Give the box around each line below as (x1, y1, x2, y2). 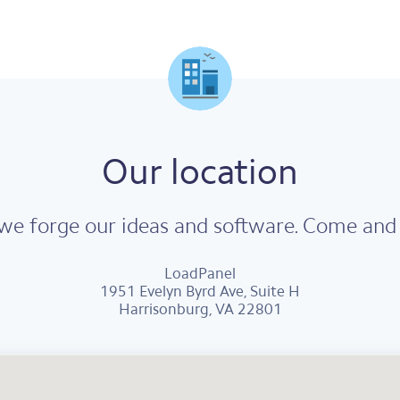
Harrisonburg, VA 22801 (118, 300, 282, 318)
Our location (102, 150, 298, 193)
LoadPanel (164, 264, 236, 282)
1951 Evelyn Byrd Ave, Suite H (100, 282, 300, 300)
